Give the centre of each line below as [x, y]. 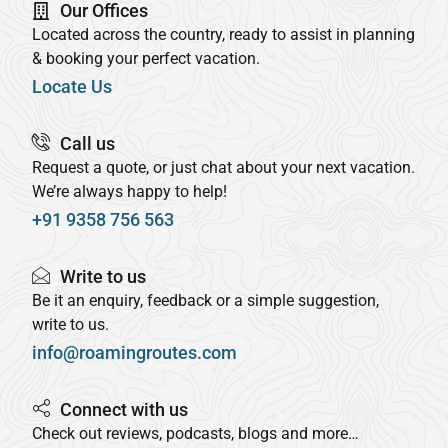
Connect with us [123, 409]
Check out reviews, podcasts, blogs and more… [195, 433]
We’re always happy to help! [129, 191]
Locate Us [72, 86]
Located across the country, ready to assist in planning [223, 34]
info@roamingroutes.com [134, 352]
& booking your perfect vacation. [146, 58]
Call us [87, 143]
